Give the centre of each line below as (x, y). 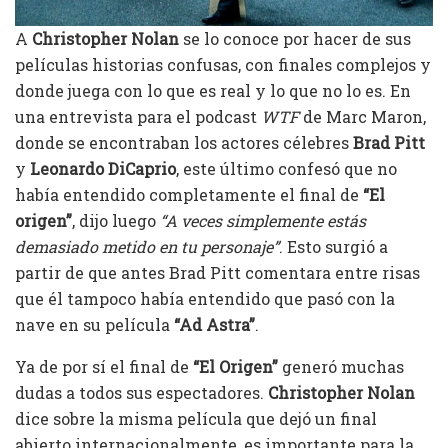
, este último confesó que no (286, 168)
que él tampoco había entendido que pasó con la (205, 298)
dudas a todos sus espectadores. (141, 392)
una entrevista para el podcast (138, 116)
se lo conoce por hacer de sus (295, 38)
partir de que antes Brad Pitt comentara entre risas (217, 272)
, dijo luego (116, 220)
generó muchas (341, 366)
